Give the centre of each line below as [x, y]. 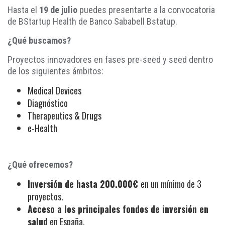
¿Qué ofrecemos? [40, 164]
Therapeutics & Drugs [65, 115]
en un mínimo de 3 [171, 184]
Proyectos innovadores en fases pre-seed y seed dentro [110, 59]
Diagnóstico [48, 103]
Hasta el [23, 10]
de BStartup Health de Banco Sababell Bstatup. [93, 21]
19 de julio [58, 10]
